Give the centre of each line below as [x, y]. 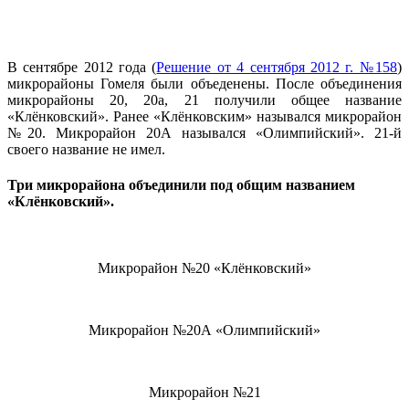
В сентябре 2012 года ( [82, 67]
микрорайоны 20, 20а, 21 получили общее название [204, 100]
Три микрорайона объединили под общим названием [181, 185]
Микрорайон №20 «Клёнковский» [204, 268]
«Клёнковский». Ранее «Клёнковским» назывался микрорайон [204, 116]
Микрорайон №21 [204, 393]
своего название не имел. [86, 149]
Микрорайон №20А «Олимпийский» [204, 330]
